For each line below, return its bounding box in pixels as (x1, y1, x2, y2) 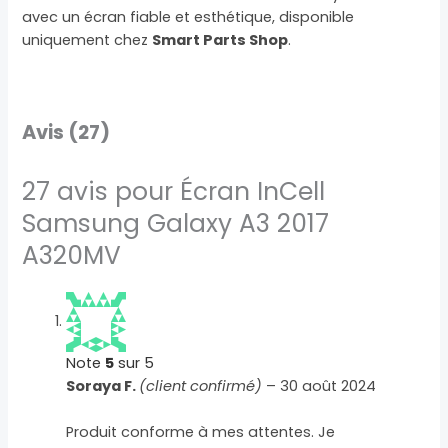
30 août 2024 (280, 375, 377, 396)
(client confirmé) (139, 375, 263, 396)
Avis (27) (22, 118, 111, 147)
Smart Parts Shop (152, 30, 289, 51)
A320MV (22, 237, 122, 273)
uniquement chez (22, 30, 153, 51)
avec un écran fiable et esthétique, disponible (22, 7, 355, 28)
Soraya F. (66, 375, 140, 396)
